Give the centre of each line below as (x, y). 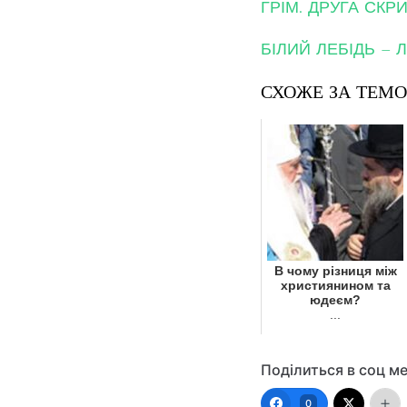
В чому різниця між (335, 271)
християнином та (335, 286)
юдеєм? (335, 300)
